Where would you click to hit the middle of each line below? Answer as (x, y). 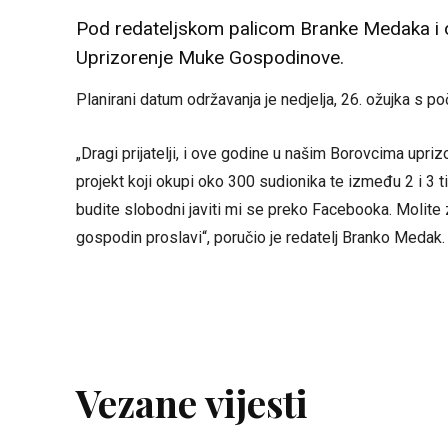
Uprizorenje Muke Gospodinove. (210, 57)
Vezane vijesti (192, 402)
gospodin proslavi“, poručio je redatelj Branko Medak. (260, 237)
